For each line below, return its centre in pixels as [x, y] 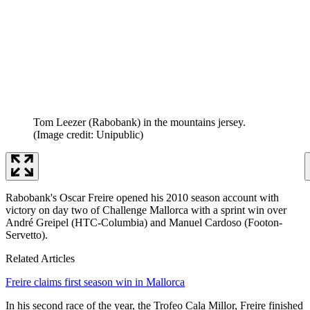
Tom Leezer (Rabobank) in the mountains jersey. [139, 122]
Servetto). [27, 235]
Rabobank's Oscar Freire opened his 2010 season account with [142, 197]
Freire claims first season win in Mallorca [95, 282]
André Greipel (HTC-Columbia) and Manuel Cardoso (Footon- [144, 222]
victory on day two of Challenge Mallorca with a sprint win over [146, 210]
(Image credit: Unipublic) [88, 134]
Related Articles [40, 258]
